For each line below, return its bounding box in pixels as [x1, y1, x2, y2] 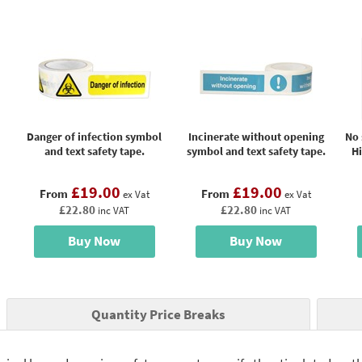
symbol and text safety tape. [186, 143, 326, 158]
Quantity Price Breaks [91, 305, 225, 323]
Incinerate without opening [187, 128, 324, 144]
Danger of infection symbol [27, 128, 162, 144]
